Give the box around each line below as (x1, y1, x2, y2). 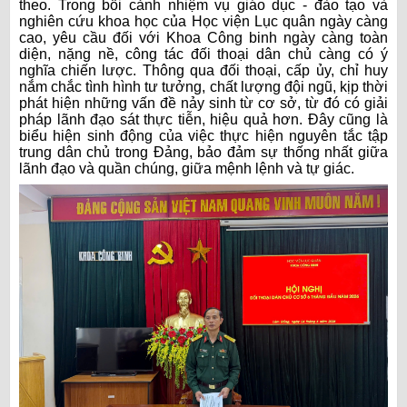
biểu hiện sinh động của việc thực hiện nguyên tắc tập (19, 128, 388, 144)
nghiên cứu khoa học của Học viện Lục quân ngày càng (19, 14, 388, 30)
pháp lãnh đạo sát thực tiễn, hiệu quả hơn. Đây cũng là (19, 112, 388, 128)
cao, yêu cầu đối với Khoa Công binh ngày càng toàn (19, 30, 388, 46)
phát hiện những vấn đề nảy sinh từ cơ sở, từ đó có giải (19, 95, 388, 112)
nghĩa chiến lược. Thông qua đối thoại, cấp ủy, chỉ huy (19, 63, 388, 79)
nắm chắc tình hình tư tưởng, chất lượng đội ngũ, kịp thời (19, 79, 388, 95)
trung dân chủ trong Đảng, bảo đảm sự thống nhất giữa (19, 144, 388, 161)
